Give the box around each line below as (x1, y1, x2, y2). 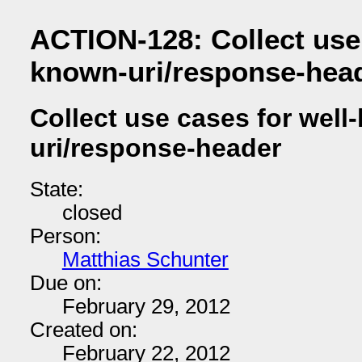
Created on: (29, 318, 137, 341)
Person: (29, 225, 101, 247)
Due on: (29, 271, 102, 294)
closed (61, 201, 122, 224)
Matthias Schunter (61, 248, 229, 271)
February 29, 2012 (61, 295, 230, 318)
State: (29, 178, 83, 200)
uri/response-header (29, 133, 281, 163)
